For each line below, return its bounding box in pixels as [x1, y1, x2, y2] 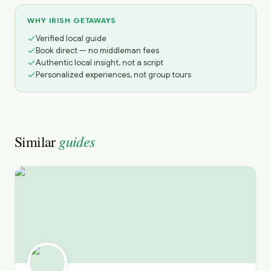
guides [59, 131, 95, 151]
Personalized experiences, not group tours [36, 70, 191, 80]
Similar [15, 132, 59, 151]
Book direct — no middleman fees [36, 45, 159, 56]
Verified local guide [36, 33, 106, 44]
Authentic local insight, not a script [36, 57, 163, 68]
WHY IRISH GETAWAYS [27, 16, 117, 25]
